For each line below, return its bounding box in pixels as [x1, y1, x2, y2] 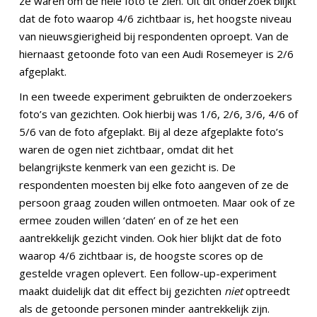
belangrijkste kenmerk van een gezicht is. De [19, 160, 236, 175]
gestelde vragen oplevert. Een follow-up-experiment [19, 266, 277, 281]
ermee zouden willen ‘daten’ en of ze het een [19, 213, 238, 228]
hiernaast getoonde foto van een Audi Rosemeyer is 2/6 [19, 47, 294, 62]
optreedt [243, 284, 290, 299]
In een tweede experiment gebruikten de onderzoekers [19, 89, 292, 104]
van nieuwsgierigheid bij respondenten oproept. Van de [19, 29, 289, 44]
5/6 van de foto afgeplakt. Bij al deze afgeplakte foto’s [19, 125, 284, 139]
